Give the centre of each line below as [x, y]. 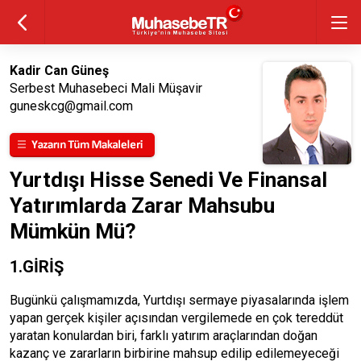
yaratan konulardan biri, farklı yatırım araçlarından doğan [164, 336]
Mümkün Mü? [73, 231]
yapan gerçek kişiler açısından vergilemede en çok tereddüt [176, 318]
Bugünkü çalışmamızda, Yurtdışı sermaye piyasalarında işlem [179, 300]
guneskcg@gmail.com [71, 106]
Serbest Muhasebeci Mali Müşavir [106, 88]
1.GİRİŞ [37, 267]
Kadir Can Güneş [59, 71]
